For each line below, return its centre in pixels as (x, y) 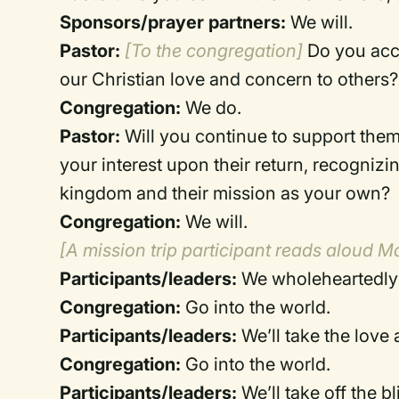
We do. (214, 108)
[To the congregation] (214, 51)
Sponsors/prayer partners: (173, 22)
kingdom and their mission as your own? (225, 193)
